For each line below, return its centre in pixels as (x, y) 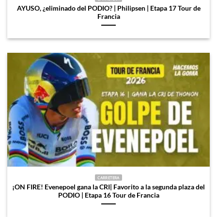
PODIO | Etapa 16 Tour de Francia (108, 195)
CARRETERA (108, 177)
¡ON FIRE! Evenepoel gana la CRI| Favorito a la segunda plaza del (108, 187)
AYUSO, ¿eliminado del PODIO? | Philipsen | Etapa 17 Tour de (108, 8)
